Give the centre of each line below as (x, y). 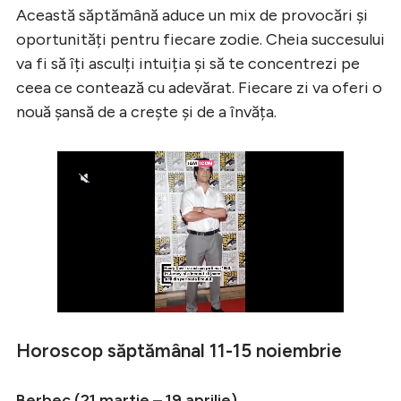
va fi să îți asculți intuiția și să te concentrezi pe (188, 63)
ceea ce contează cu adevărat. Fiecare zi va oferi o (199, 87)
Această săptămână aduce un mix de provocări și (192, 15)
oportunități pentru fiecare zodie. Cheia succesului (200, 39)
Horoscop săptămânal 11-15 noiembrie (179, 350)
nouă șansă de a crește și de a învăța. (146, 111)
